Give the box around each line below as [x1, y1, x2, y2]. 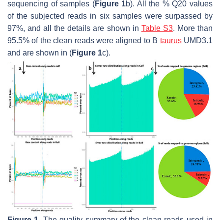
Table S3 [141, 24, 173, 32]
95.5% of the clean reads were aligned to [7, 36, 153, 45]
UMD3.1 [181, 36, 213, 45]
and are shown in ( [7, 48, 72, 57]
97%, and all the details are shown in [7, 24, 141, 32]
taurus [160, 36, 182, 45]
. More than [172, 24, 213, 32]
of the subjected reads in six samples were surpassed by [7, 11, 213, 20]
